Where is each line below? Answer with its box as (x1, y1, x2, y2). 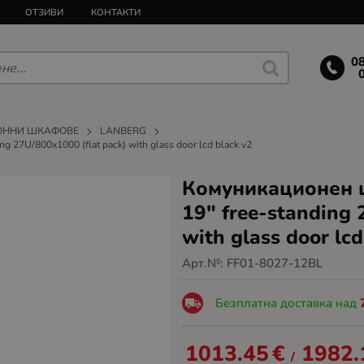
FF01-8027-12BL (227, 255, 323, 272)
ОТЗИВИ (25, 6, 64, 19)
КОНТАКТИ (91, 6, 141, 19)
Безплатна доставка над (215, 294, 361, 311)
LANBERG (100, 123, 147, 137)
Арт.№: (182, 255, 227, 272)
